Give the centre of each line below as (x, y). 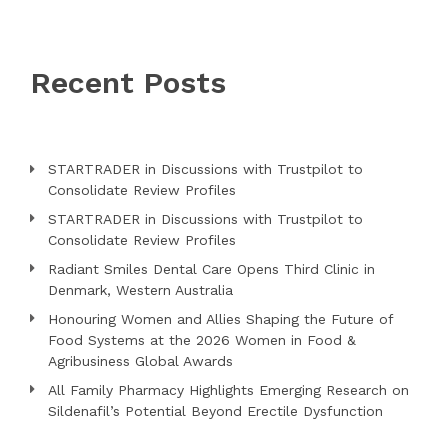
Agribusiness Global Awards (140, 360)
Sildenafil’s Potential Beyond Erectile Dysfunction (215, 410)
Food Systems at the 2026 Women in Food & (202, 339)
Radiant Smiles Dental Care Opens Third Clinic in (211, 268)
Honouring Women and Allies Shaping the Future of (220, 318)
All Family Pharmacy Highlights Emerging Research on (228, 389)
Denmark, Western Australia (140, 289)
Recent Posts (128, 82)
